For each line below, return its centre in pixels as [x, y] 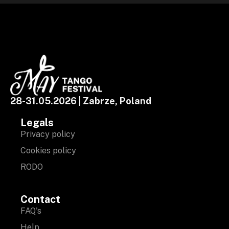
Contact [40, 199]
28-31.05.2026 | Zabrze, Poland [81, 101]
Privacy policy [48, 134]
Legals [37, 122]
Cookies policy [48, 150]
